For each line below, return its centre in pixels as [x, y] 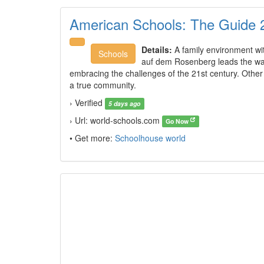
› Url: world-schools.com [116, 120]
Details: [157, 49]
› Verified [87, 103]
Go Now [178, 121]
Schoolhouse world [150, 138]
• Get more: [92, 138]
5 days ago [125, 103]
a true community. [103, 85]
